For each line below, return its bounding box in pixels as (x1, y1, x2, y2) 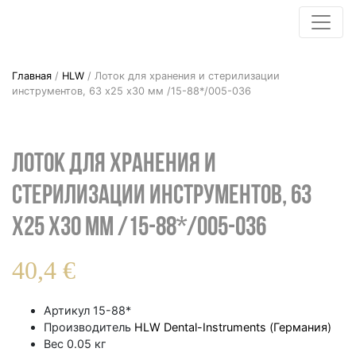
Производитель (44, 320, 134, 334)
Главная (12, 70, 52, 82)
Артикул (44, 304, 93, 317)
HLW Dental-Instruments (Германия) (134, 320, 331, 334)
